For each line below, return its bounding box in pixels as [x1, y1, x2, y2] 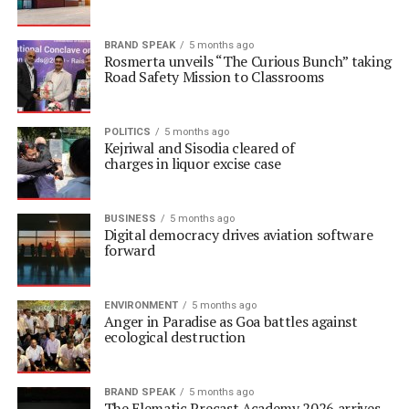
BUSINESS [103, 213, 156, 225]
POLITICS [103, 126, 151, 138]
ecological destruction [103, 327, 249, 347]
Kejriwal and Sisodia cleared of [103, 138, 295, 158]
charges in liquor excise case [103, 153, 285, 173]
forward [103, 240, 159, 260]
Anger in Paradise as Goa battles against [103, 311, 358, 331]
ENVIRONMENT [103, 299, 178, 311]
